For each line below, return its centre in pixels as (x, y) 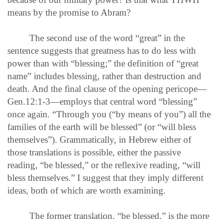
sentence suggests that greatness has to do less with (102, 50)
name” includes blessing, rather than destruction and (104, 76)
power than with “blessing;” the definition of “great (103, 63)
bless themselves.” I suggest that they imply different (105, 177)
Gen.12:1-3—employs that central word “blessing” (102, 101)
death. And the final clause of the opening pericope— (107, 88)
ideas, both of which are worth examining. (87, 190)
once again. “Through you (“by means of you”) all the (109, 114)
